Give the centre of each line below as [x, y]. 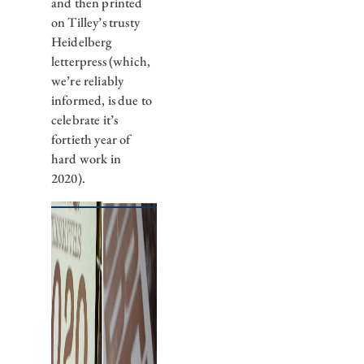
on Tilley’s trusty [95, 23]
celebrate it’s [84, 120]
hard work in [86, 159]
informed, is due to [101, 101]
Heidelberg [81, 42]
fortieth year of [91, 140]
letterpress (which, [100, 62]
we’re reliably [87, 81]
